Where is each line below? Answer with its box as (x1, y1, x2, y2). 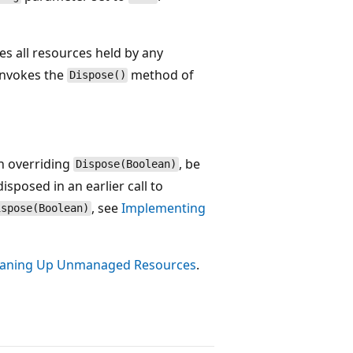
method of (128, 65, 195, 84)
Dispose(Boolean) (76, 158, 177, 171)
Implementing (121, 199, 206, 217)
